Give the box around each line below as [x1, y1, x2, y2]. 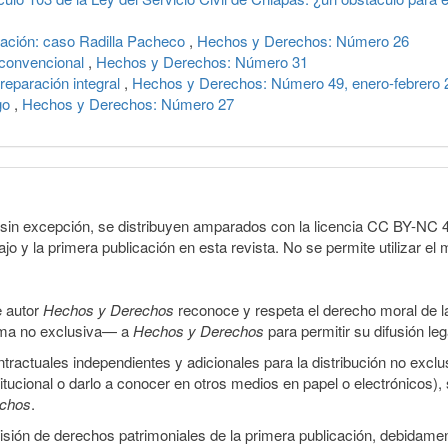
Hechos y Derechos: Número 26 [197, 29, 409, 51]
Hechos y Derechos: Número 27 [22, 92, 234, 114]
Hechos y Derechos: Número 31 [96, 50, 308, 72]
